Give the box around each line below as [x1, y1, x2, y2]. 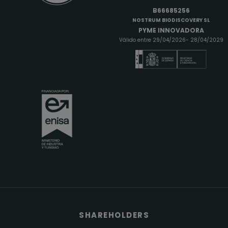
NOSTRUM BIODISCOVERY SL [132, 16, 210, 24]
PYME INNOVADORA [138, 25, 204, 35]
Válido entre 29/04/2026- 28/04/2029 [119, 36, 223, 44]
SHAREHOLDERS [79, 209, 149, 220]
